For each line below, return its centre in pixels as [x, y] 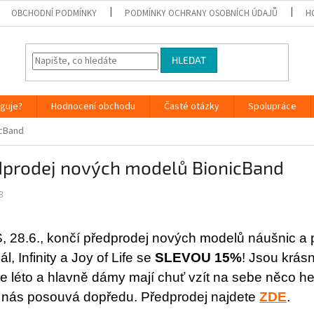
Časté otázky [192, 107]
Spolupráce [272, 107]
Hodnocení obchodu [93, 107]
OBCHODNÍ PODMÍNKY [54, 13]
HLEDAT [189, 60]
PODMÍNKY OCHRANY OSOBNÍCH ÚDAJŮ [202, 13]
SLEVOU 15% [198, 258]
